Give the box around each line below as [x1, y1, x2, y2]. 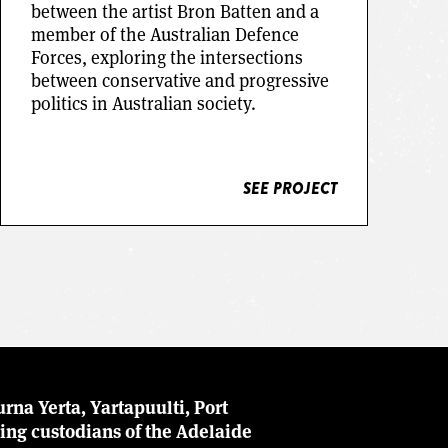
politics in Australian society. [30, 90, 256, 115]
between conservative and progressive [30, 67, 329, 92]
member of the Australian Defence [30, 21, 299, 46]
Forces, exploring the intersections [30, 44, 303, 69]
